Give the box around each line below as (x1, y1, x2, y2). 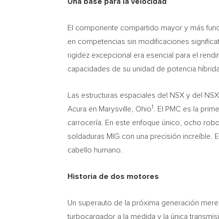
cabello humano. (67, 146, 123, 154)
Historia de (67, 172, 109, 180)
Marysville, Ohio (99, 105, 152, 113)
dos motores (109, 172, 159, 180)
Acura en (67, 105, 99, 113)
